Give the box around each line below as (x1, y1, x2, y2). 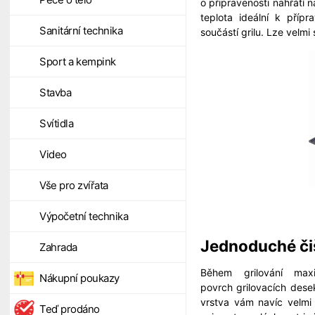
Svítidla (39, 117, 73, 130)
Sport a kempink (39, 55, 116, 68)
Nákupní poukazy (39, 271, 120, 285)
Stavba (39, 86, 71, 99)
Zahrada (39, 240, 77, 254)
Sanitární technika (39, 24, 122, 37)
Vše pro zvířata (39, 179, 108, 192)
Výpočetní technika (39, 210, 128, 223)
